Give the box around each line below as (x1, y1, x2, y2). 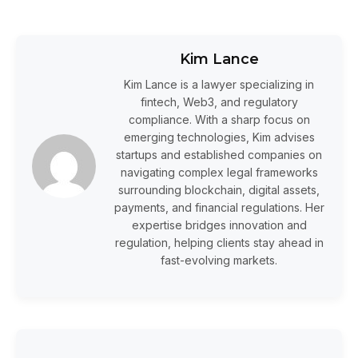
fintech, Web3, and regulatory (140, 95, 298, 109)
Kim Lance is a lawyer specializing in (124, 78, 314, 92)
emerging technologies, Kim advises (123, 130, 315, 145)
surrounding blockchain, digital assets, (118, 183, 320, 197)
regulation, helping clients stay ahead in (114, 236, 324, 250)
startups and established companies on (116, 148, 322, 162)
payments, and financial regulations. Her (113, 201, 324, 215)
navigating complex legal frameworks (120, 165, 318, 180)
